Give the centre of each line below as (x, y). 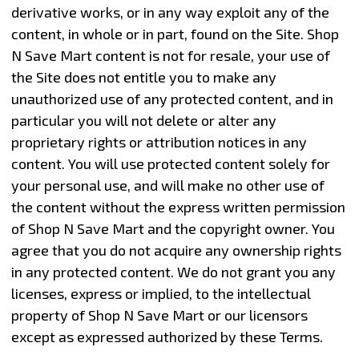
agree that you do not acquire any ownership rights (176, 250)
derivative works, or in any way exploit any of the (170, 12)
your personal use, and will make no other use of (167, 185)
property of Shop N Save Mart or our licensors (159, 315)
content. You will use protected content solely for (170, 163)
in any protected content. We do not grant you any (173, 271)
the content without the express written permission (178, 206)
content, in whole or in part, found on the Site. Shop (175, 33)
